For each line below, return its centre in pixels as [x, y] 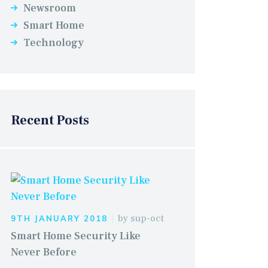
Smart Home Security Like [75, 236]
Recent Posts [50, 121]
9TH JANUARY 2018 [59, 218]
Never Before [43, 252]
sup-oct [147, 218]
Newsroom [50, 8]
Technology [54, 43]
